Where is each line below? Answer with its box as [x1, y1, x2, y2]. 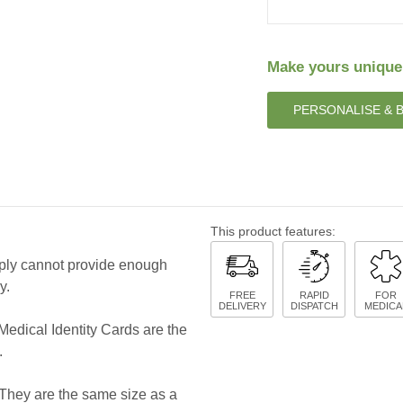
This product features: [210, 224, 336, 238]
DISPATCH [290, 300, 338, 311]
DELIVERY [218, 300, 266, 311]
